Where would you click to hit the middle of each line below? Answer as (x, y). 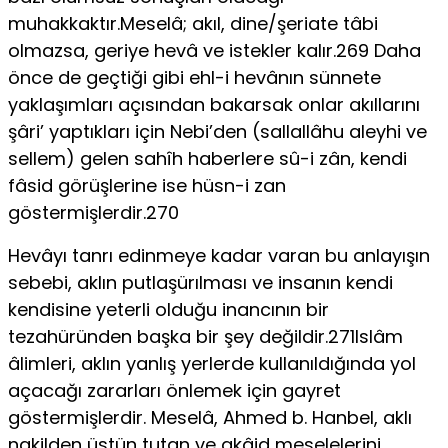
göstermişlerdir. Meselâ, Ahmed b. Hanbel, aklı (210, 417)
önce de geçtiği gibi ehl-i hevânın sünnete (194, 77)
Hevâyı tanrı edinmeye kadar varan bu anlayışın (219, 255)
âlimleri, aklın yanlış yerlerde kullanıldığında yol (212, 363)
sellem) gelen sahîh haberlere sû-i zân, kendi (207, 158)
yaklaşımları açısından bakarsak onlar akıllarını (214, 104)
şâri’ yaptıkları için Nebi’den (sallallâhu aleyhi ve (217, 131)
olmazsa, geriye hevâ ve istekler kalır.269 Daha (214, 50)
